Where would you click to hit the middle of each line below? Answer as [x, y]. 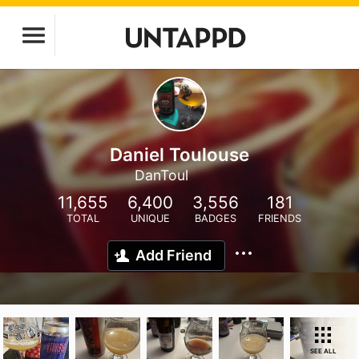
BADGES [216, 218]
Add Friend [173, 255]
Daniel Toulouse [179, 154]
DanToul [161, 175]
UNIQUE [150, 218]
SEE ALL [323, 351]
